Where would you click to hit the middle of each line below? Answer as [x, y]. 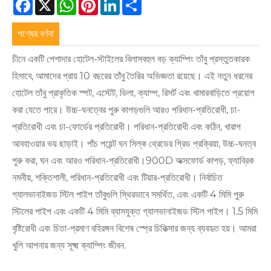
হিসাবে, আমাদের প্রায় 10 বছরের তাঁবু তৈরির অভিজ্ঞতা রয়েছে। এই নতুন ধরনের [132, 76]
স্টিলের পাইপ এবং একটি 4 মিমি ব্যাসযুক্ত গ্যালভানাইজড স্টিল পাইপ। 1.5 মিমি [135, 212]
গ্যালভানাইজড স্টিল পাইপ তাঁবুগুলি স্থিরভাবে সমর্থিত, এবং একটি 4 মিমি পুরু [128, 195]
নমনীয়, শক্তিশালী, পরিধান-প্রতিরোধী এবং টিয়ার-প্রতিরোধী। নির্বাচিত [117, 178]
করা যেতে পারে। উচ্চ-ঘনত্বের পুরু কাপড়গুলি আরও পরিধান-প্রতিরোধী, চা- [126, 110]
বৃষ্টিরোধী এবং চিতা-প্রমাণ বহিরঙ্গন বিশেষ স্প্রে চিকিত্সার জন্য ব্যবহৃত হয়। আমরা [134, 229]
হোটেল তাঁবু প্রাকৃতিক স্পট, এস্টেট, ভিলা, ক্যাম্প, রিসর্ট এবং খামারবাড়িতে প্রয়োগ [133, 93]
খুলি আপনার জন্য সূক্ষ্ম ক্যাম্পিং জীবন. [69, 246]
